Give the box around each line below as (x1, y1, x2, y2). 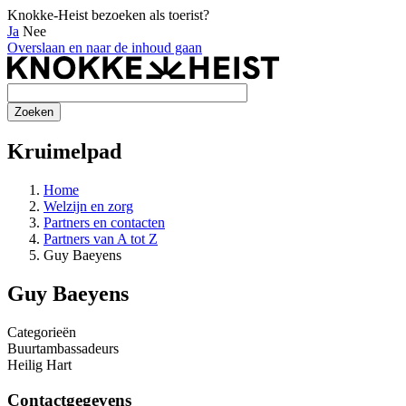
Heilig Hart (7, 357, 72, 373)
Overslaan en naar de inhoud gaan (7, 40, 202, 55)
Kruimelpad (7, 140, 121, 164)
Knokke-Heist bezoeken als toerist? (7, 7, 209, 23)
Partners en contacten (43, 215, 165, 231)
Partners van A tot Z (43, 231, 158, 247)
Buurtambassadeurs (7, 341, 119, 357)
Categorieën (7, 324, 76, 341)
